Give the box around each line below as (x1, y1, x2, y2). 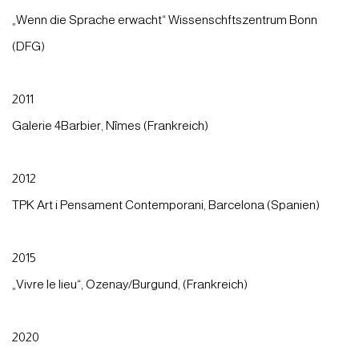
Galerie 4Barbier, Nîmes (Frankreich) (12, 118, 208, 132)
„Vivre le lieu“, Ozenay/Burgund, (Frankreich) (12, 276, 248, 291)
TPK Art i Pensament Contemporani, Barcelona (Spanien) (12, 197, 320, 212)
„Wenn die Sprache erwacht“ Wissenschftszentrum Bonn (12, 12, 317, 26)
